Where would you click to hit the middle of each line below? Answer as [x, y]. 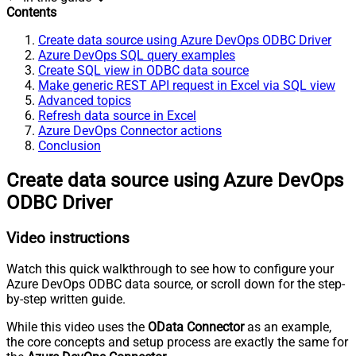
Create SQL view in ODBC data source [143, 70]
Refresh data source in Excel [117, 115]
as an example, [288, 327]
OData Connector [196, 327]
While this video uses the [77, 327]
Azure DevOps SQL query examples [137, 55]
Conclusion [70, 145]
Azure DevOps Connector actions [130, 130]
